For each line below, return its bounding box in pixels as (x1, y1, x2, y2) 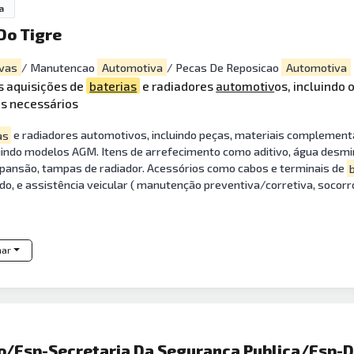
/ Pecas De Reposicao (167, 60, 282, 74)
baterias (89, 77, 137, 93)
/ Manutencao (21, 60, 98, 74)
